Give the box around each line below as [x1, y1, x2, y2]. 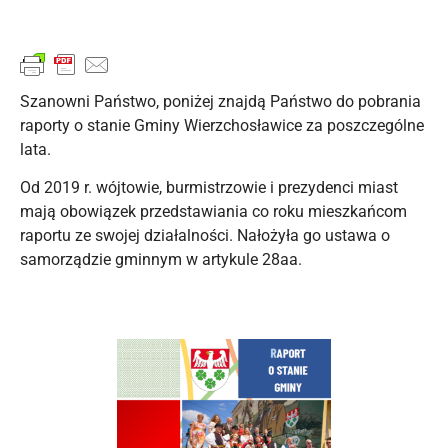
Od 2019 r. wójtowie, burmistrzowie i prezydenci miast [20, 178, 398, 198]
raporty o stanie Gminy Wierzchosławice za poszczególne [20, 115, 424, 135]
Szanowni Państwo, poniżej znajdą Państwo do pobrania [20, 91, 421, 111]
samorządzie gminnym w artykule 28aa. [20, 250, 302, 270]
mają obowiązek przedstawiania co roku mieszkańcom [20, 202, 407, 222]
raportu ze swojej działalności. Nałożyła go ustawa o [20, 226, 390, 246]
